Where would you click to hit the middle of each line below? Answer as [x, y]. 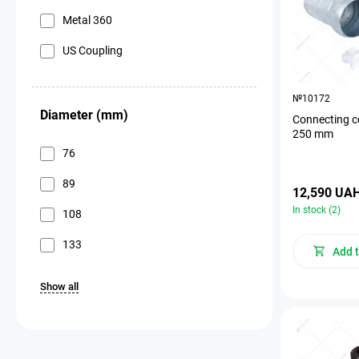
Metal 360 [87, 20]
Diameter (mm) [84, 115]
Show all [59, 286]
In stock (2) [317, 210]
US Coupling [93, 50]
